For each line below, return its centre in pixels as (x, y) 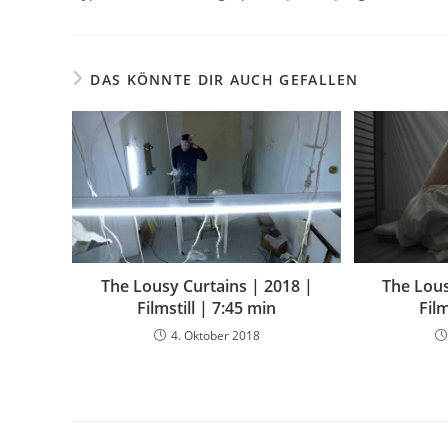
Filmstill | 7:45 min (207, 308)
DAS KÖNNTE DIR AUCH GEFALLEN (224, 80)
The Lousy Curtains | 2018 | (206, 286)
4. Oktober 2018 (215, 336)
